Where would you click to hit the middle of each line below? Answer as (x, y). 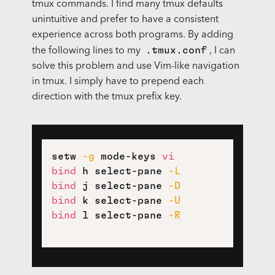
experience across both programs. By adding (132, 35)
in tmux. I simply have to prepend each (118, 82)
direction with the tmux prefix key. (107, 97)
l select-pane (122, 216)
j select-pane (122, 186)
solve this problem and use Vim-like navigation (135, 67)
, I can (222, 51)
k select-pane (122, 201)
